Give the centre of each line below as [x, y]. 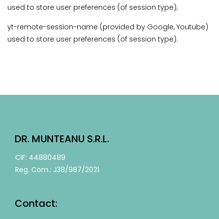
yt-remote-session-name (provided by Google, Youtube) [108, 27]
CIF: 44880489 [40, 158]
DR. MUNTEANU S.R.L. [62, 139]
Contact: [36, 204]
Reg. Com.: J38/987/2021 [57, 170]
